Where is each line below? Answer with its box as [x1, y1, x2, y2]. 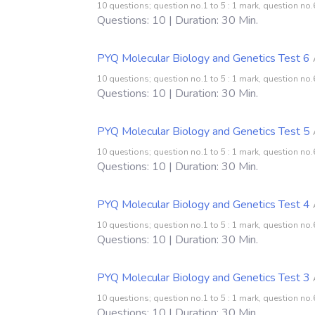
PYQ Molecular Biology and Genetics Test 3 [97, 269, 310, 285]
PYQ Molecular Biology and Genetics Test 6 [97, 50, 310, 66]
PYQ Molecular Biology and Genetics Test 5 [97, 123, 310, 139]
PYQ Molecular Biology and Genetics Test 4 [97, 196, 310, 212]
